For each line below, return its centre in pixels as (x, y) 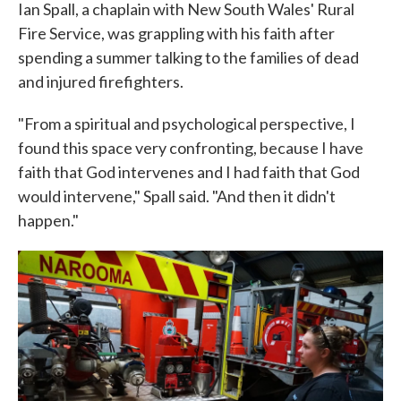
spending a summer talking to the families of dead (188, 57)
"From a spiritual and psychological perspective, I (187, 123)
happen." (48, 220)
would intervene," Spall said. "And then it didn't (177, 196)
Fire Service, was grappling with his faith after (176, 33)
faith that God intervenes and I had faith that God (189, 171)
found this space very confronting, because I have (191, 147)
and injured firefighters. (101, 81)
